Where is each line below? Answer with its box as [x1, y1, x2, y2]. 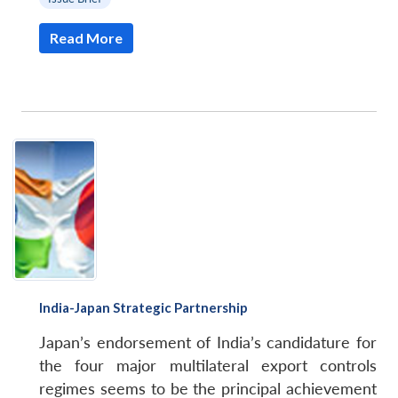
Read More [50, 28, 123, 46]
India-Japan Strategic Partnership [39, 299, 248, 316]
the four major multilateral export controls [39, 356, 377, 376]
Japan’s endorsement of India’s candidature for [39, 333, 377, 353]
